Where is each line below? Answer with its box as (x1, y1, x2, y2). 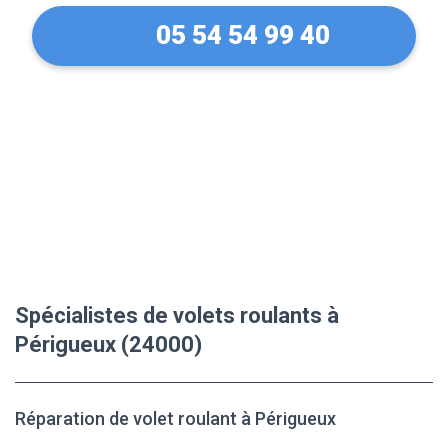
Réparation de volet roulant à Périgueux (15, 408, 336, 430)
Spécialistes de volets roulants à (15, 303, 339, 329)
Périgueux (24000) (15, 332, 202, 358)
